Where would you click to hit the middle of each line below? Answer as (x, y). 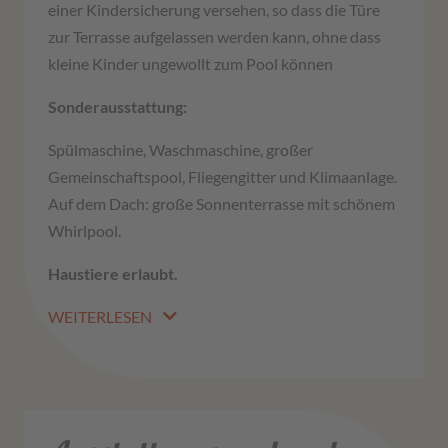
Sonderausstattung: (117, 107)
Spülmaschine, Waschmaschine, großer (180, 150)
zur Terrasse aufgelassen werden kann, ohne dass (214, 37)
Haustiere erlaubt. (113, 274)
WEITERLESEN (100, 317)
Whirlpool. (84, 231)
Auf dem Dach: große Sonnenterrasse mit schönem (221, 204)
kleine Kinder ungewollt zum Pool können (190, 64)
